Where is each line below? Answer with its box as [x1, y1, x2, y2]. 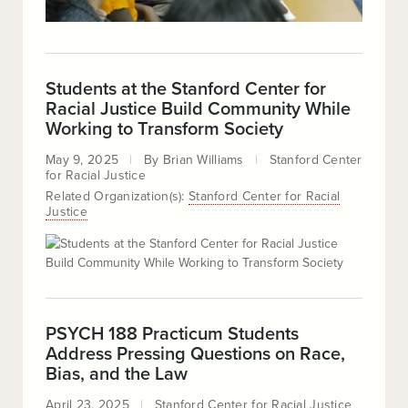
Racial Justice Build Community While [46, 98, 351, 120]
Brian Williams [162, 152, 244, 168]
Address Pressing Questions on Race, [46, 343, 345, 365]
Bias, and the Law [46, 363, 188, 385]
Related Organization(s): [46, 189, 189, 204]
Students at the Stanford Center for [46, 78, 326, 100]
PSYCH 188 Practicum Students [46, 323, 299, 345]
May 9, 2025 [46, 152, 119, 168]
